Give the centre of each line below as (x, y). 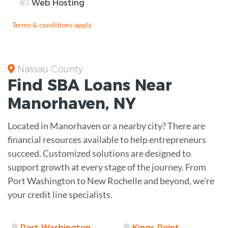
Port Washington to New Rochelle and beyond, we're (111, 180)
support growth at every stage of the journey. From (107, 167)
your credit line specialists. (60, 194)
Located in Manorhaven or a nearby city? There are (106, 125)
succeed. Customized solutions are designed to (99, 153)
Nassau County (49, 69)
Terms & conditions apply (52, 24)
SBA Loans (89, 85)
